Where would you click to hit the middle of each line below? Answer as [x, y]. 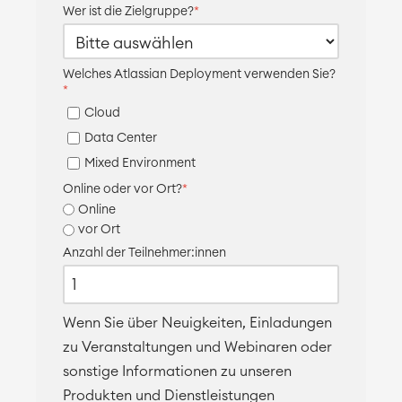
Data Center [121, 139]
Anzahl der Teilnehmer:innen [144, 253]
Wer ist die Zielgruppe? [128, 12]
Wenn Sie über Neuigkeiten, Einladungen [197, 323]
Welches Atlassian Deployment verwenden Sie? [199, 75]
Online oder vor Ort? [122, 190]
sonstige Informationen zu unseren [177, 372]
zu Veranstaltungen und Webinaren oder [197, 348]
